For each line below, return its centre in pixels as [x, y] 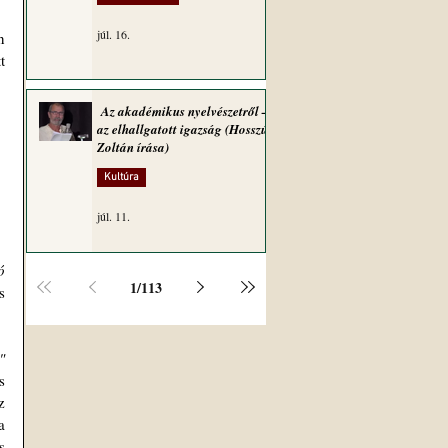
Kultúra [121, 177]
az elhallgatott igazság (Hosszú [182, 129]
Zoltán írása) [133, 147]
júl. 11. [113, 216]
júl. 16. [113, 34]
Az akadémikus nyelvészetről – [183, 111]
